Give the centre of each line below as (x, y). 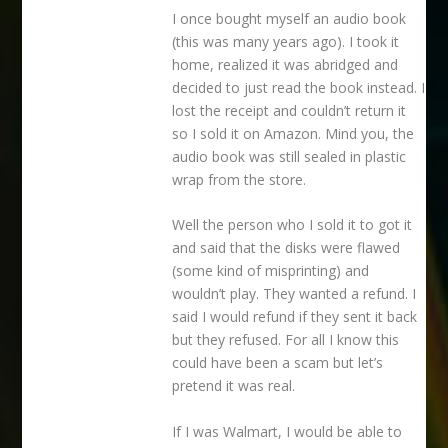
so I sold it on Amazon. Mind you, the (293, 133)
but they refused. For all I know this (286, 340)
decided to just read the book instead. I (299, 87)
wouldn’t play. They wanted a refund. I (294, 294)
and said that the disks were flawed (286, 248)
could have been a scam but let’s (278, 363)
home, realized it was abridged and (285, 64)
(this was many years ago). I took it (286, 41)
